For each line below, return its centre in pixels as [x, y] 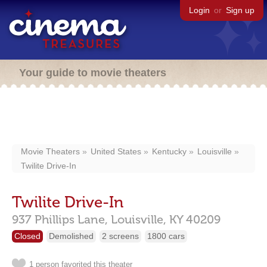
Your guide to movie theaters [93, 73]
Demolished [71, 236]
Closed [27, 236]
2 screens [120, 236]
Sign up [240, 10]
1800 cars [166, 236]
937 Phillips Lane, [60, 219]
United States [116, 151]
